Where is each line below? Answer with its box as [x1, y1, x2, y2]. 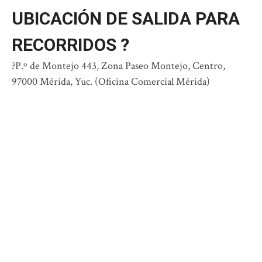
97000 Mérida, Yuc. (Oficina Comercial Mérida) [12, 75, 210, 89]
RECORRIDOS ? [12, 35, 129, 56]
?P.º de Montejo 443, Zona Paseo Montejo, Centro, [12, 59, 225, 73]
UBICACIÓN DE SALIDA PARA [12, 8, 240, 29]
